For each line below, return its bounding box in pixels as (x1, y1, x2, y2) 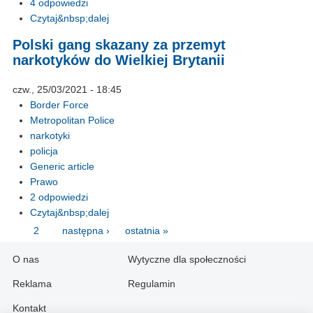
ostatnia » (125, 225, 168, 237)
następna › (62, 225, 110, 237)
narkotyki (30, 130, 70, 142)
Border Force (30, 99, 89, 111)
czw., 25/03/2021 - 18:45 (13, 84, 122, 96)
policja (30, 145, 58, 157)
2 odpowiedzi (30, 191, 88, 203)
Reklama (13, 278, 52, 290)
